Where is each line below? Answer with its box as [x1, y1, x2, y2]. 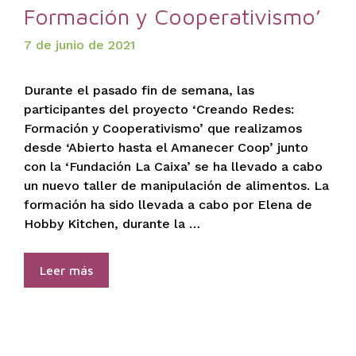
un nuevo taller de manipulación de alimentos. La [24, 178, 329, 194]
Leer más [40, 263, 93, 278]
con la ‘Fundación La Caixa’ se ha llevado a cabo [24, 159, 323, 175]
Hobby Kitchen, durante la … [24, 216, 200, 232]
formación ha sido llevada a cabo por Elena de [24, 197, 312, 213]
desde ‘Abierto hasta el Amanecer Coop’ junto [24, 140, 308, 156]
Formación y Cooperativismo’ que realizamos [24, 121, 302, 137]
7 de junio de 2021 [24, 37, 135, 52]
